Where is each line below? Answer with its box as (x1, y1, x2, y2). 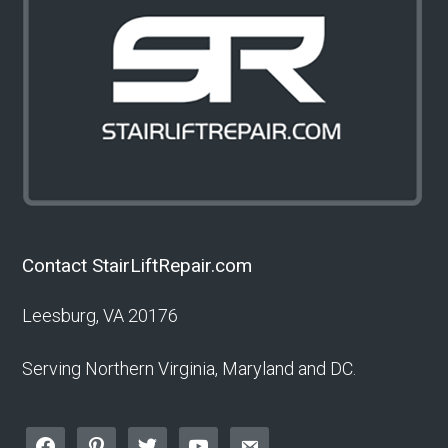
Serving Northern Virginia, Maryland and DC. (22, 358, 357, 380)
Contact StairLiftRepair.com (22, 254, 253, 278)
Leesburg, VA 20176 (22, 305, 179, 327)
